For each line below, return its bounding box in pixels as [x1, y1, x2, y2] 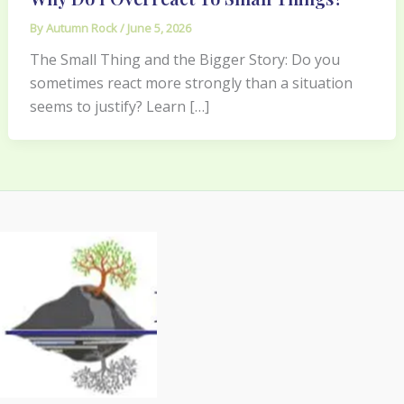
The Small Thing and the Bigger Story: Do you [29, 49, 340, 69]
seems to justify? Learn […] [29, 96, 209, 116]
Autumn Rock [45, 19, 120, 36]
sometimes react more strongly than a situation [29, 72, 353, 93]
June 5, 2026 [126, 19, 191, 36]
